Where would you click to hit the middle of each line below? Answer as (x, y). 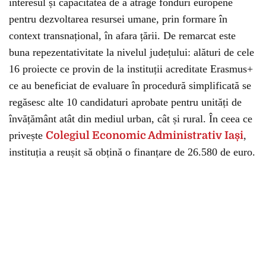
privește (27, 135)
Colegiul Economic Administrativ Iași (145, 135)
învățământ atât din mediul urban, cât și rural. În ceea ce (131, 119)
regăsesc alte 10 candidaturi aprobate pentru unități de (125, 102)
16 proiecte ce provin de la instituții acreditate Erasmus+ (131, 69)
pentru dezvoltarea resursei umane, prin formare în (118, 19)
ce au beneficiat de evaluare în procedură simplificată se (130, 85)
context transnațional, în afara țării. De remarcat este (122, 36)
